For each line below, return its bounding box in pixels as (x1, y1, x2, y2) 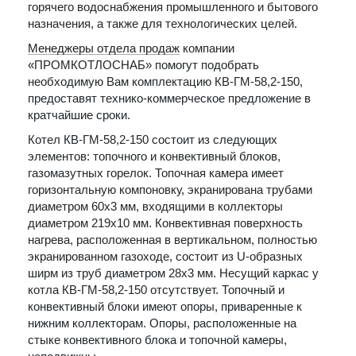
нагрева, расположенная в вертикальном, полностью (28, 233, 317, 246)
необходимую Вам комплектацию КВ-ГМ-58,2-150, (28, 75, 303, 88)
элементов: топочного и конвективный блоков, (28, 149, 281, 163)
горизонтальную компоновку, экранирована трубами (28, 183, 312, 196)
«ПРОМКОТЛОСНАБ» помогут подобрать (28, 58, 259, 72)
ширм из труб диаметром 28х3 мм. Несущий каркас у (28, 266, 319, 280)
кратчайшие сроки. (28, 108, 130, 122)
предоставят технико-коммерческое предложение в (28, 91, 311, 105)
